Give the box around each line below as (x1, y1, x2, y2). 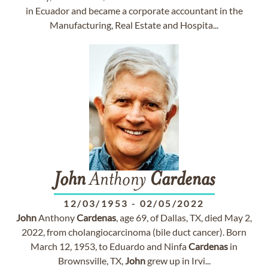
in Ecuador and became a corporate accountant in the (25, 5, 243, 16)
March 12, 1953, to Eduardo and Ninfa (31, 240, 188, 252)
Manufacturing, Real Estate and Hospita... (50, 19, 218, 31)
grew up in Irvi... (145, 255, 211, 266)
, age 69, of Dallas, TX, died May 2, (116, 212, 252, 223)
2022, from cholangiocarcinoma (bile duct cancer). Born (22, 226, 246, 237)
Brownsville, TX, (57, 255, 125, 266)
